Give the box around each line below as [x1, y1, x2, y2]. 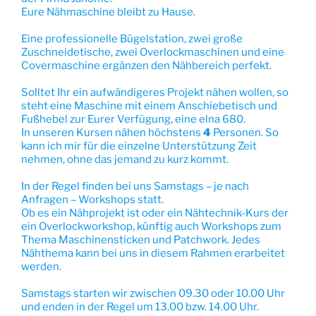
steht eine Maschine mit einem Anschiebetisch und [21, 99, 277, 112]
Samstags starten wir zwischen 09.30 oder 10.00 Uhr [21, 286, 285, 300]
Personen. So [211, 126, 279, 139]
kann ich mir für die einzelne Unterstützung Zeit [21, 139, 257, 152]
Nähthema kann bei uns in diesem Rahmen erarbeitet [21, 246, 285, 260]
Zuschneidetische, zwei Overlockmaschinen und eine [21, 45, 284, 59]
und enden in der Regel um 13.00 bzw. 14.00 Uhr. [21, 300, 259, 313]
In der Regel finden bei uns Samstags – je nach [21, 179, 249, 193]
